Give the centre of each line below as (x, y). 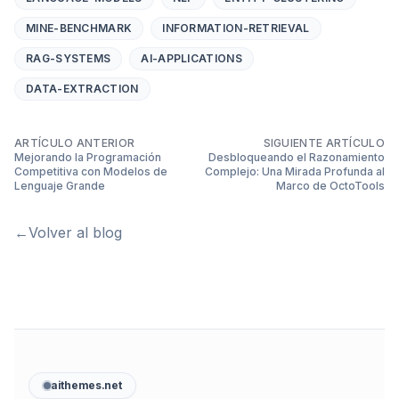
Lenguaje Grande (60, 185)
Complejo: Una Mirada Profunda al (295, 171)
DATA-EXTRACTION (82, 88)
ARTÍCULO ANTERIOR (75, 142)
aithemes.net (86, 385)
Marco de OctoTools (330, 185)
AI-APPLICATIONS (191, 58)
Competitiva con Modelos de (91, 171)
